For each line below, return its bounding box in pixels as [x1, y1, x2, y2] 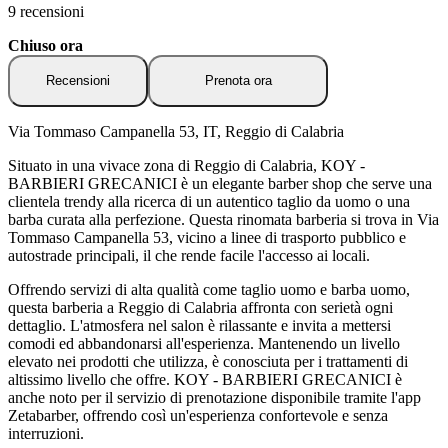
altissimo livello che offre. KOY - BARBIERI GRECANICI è [8, 370, 402, 388]
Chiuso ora [8, 36, 83, 54]
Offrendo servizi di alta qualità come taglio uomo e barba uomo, [8, 280, 410, 298]
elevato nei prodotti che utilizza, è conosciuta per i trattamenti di [8, 352, 408, 370]
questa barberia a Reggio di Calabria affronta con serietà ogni [8, 298, 393, 316]
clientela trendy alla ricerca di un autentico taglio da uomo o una [8, 192, 410, 210]
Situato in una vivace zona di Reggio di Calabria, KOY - [8, 156, 365, 174]
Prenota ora [204, 73, 272, 89]
